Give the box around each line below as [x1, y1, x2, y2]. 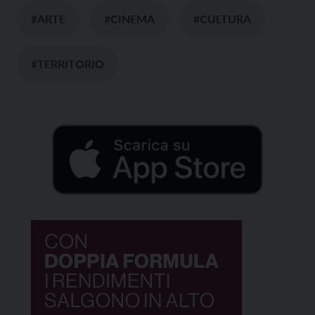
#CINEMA [104, 11, 155, 25]
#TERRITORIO [31, 56, 104, 70]
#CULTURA [193, 11, 251, 25]
